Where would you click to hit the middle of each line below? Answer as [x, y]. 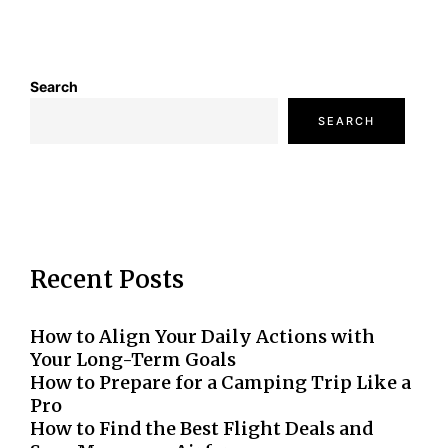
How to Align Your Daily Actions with [202, 336]
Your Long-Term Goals [133, 359]
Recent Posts [107, 279]
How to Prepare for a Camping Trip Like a [220, 382]
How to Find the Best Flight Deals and [201, 428]
